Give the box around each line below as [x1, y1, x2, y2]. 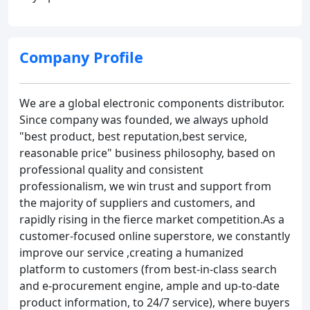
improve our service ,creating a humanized [19, 245, 244, 260]
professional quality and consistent [19, 162, 203, 177]
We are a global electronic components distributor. [19, 95, 284, 111]
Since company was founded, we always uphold [19, 112, 268, 127]
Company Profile [19, 47, 143, 67]
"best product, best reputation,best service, [19, 129, 247, 144]
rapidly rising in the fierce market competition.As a [19, 212, 284, 227]
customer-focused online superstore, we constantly [19, 228, 290, 244]
